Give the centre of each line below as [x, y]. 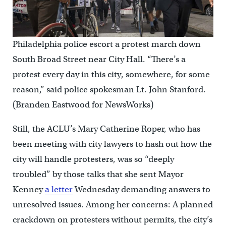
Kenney [29, 189]
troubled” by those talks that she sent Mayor [98, 174]
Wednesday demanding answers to [141, 189]
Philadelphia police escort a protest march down [106, 44]
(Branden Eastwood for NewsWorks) [83, 104]
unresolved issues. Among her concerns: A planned [112, 204]
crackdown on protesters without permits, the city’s [112, 219]
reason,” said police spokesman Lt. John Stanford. [109, 89]
